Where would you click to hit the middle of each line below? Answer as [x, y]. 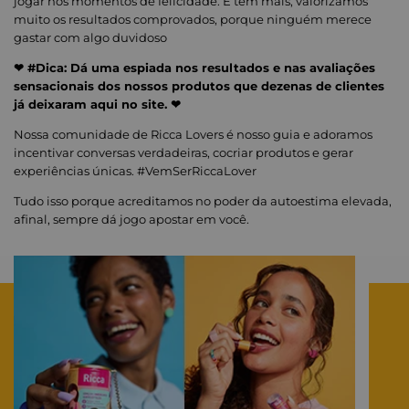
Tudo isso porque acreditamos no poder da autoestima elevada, [203, 201]
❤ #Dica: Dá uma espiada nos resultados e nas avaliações [194, 68]
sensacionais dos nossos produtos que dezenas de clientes [199, 86]
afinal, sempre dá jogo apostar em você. [131, 220]
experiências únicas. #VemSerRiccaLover [135, 171]
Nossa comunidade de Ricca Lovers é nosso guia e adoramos [193, 135]
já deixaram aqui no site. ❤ [97, 105]
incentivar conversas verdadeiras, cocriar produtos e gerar [184, 153]
